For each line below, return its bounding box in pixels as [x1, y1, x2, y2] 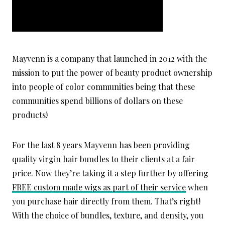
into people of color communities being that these [12, 81, 195, 92]
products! [12, 109, 48, 121]
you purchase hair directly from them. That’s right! [12, 196, 200, 207]
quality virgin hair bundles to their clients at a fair [12, 154, 195, 165]
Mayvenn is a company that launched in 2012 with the [12, 53, 207, 64]
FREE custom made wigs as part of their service [12, 182, 186, 193]
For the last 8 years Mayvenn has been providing [12, 140, 190, 151]
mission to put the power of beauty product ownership [12, 67, 212, 78]
